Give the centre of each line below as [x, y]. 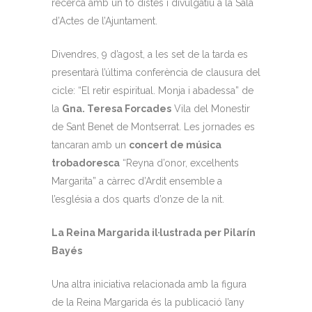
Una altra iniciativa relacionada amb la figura [149, 284]
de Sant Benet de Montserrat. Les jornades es [153, 127]
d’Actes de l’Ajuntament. [104, 21]
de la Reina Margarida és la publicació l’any [148, 302]
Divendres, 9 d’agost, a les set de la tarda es [150, 54]
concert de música [175, 145]
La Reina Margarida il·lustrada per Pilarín [154, 233]
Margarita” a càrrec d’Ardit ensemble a [137, 181]
